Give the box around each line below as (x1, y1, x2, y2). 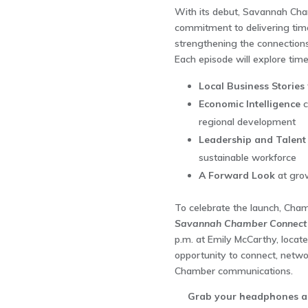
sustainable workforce (198, 151, 296, 164)
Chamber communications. (174, 265, 293, 277)
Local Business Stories (198, 80, 305, 92)
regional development (198, 115, 296, 128)
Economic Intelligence (198, 98, 300, 110)
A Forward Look (198, 169, 275, 181)
